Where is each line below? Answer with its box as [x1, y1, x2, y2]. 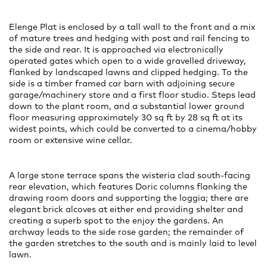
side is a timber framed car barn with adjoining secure [9, 78, 235, 89]
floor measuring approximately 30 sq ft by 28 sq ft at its [9, 112, 243, 123]
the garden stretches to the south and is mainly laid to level [9, 238, 257, 249]
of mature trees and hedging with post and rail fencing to [9, 33, 250, 44]
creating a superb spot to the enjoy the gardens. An [9, 215, 223, 226]
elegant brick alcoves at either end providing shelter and [9, 204, 243, 215]
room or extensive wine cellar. [9, 135, 132, 146]
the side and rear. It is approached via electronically [9, 44, 223, 55]
